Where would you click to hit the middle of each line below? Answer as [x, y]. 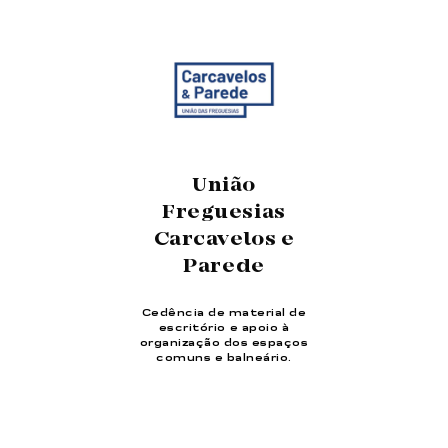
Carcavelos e [224, 239]
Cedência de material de [224, 312]
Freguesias [224, 212]
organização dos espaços [224, 342]
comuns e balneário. [224, 357]
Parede [224, 266]
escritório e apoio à [224, 327]
